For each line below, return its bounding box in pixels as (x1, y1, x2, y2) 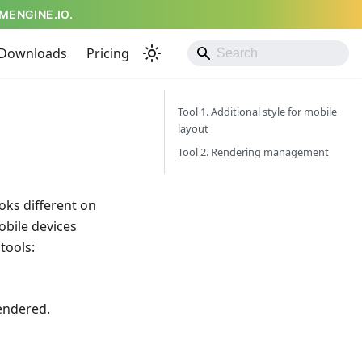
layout (178, 121, 208, 136)
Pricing (86, 44, 129, 62)
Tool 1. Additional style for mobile (178, 104, 337, 119)
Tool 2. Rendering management (178, 145, 329, 159)
